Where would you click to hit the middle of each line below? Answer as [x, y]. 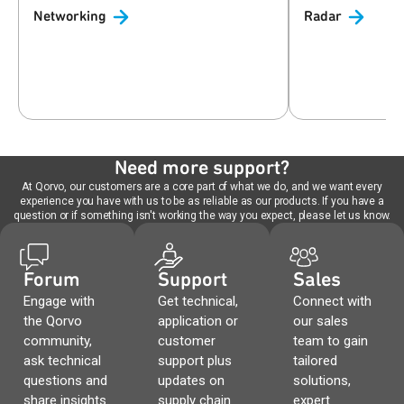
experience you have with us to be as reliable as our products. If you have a [202, 201]
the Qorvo [53, 321]
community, [58, 341]
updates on [192, 381]
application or [198, 321]
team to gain [330, 341]
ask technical [62, 361]
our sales [320, 321]
